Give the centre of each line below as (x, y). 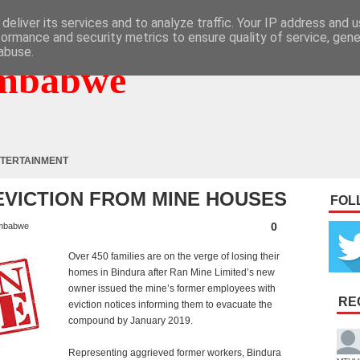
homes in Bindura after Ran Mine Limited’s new (172, 272)
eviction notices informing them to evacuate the (170, 305)
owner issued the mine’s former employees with (172, 288)
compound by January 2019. (131, 321)
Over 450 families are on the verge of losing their (174, 256)
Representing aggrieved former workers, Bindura (175, 353)
